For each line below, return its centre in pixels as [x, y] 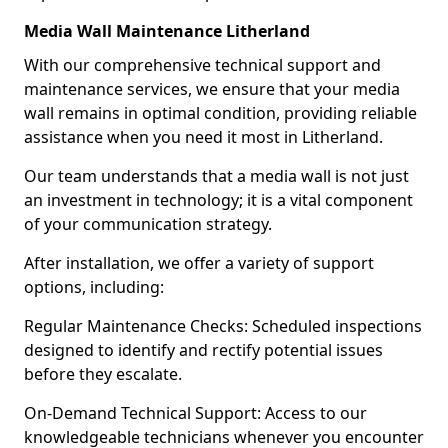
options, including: [94, 287]
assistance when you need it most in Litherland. [203, 137]
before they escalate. [103, 374]
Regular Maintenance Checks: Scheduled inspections [223, 326]
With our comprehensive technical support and [202, 65]
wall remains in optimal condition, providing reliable [220, 113]
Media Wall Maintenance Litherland [167, 31]
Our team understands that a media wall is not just [216, 176]
